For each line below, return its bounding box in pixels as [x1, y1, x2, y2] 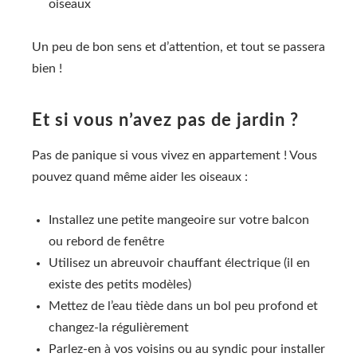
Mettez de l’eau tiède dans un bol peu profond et [49, 300, 318, 313]
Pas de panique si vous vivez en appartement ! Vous [32, 148, 317, 162]
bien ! [32, 61, 62, 75]
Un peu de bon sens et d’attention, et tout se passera [32, 40, 325, 53]
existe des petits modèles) [49, 278, 191, 292]
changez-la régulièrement [49, 321, 189, 335]
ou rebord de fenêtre [49, 235, 164, 249]
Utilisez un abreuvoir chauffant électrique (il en [49, 257, 310, 270]
